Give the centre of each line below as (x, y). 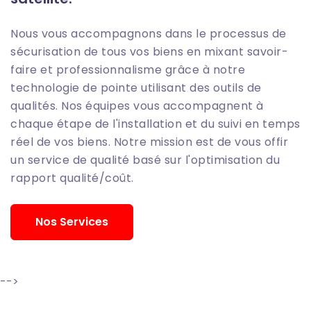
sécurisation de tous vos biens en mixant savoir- (149, 51)
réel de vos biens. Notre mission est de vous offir (149, 142)
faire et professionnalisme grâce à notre (128, 69)
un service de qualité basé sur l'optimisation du (145, 160)
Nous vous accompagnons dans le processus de (149, 33)
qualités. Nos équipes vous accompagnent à (137, 106)
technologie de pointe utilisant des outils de (136, 87)
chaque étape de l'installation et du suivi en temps (155, 124)
